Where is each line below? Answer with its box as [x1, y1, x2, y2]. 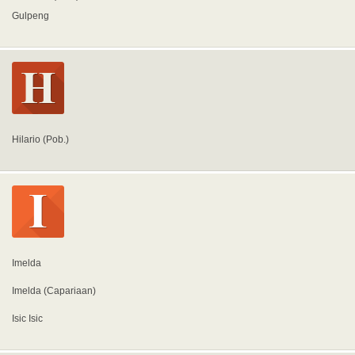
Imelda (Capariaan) [12, 285, 96, 296]
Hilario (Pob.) [12, 134, 69, 145]
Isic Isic [12, 313, 43, 324]
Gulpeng [12, 10, 49, 21]
